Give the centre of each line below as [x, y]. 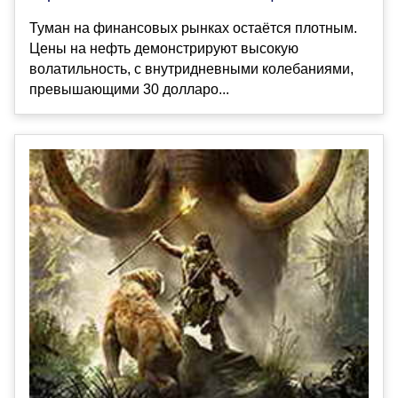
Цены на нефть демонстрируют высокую [164, 48]
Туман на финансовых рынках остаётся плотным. [193, 28]
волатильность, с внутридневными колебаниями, [191, 68]
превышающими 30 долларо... [129, 89]
